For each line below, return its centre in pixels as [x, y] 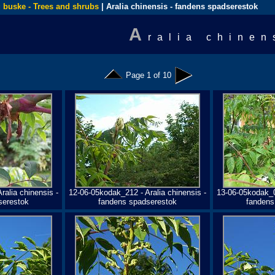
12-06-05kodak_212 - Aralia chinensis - [137, 192]
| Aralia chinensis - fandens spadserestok [178, 6]
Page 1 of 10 [149, 75]
